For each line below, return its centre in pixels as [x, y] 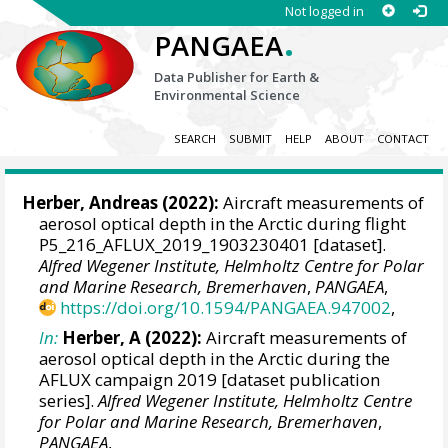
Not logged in [324, 11]
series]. [69, 400]
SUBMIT [250, 139]
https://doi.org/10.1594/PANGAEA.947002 [226, 308]
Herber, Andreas [90, 203]
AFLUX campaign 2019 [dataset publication [210, 379]
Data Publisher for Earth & [237, 77]
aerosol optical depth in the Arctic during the [215, 358]
